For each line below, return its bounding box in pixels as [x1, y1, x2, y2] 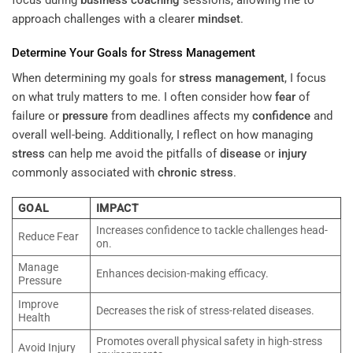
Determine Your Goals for [12, 46, 149, 61]
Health [17, 311, 50, 325]
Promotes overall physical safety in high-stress [95, 335, 322, 348]
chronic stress [158, 165, 233, 180]
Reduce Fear [17, 230, 79, 243]
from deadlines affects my [108, 108, 252, 123]
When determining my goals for [12, 70, 179, 85]
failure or [12, 108, 62, 123]
